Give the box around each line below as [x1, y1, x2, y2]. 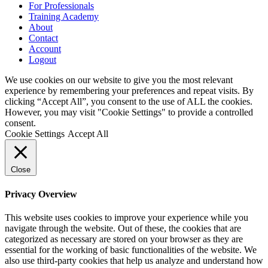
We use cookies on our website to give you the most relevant [5, 75, 233, 86]
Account [29, 44, 61, 54]
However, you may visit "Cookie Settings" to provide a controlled [5, 107, 253, 118]
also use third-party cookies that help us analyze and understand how [5, 255, 263, 266]
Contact [29, 33, 58, 44]
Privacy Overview [5, 188, 77, 199]
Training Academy [29, 11, 99, 22]
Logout [29, 54, 56, 65]
